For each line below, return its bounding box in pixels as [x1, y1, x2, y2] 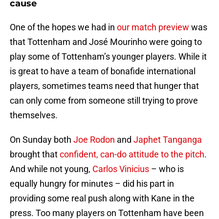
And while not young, [10, 164, 92, 175]
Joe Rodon [73, 134, 115, 145]
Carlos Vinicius [92, 164, 149, 175]
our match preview [117, 22, 189, 33]
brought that [10, 149, 58, 160]
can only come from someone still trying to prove [10, 95, 198, 106]
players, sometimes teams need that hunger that [10, 81, 199, 91]
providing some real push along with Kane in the [10, 193, 195, 204]
